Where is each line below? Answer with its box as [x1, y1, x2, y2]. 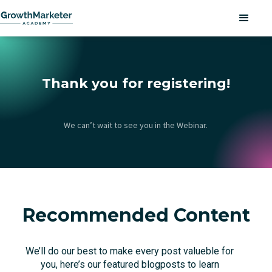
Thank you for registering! [42, 75, 230, 92]
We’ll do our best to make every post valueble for [25, 245, 234, 257]
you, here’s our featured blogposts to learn [40, 259, 219, 270]
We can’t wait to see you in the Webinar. [64, 120, 208, 131]
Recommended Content [22, 204, 250, 226]
